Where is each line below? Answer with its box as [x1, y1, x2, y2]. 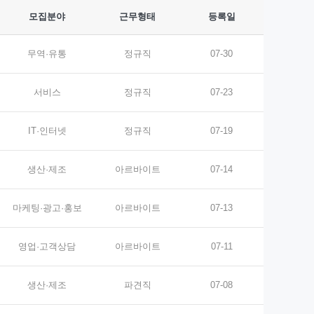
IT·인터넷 [27, 125, 67, 136]
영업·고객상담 [18, 241, 76, 252]
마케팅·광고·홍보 [12, 203, 82, 213]
